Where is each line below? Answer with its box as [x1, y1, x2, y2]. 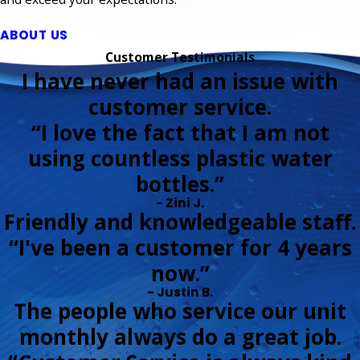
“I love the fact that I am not [31, 117, 329, 147]
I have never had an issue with [22, 66, 338, 96]
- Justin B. [147, 283, 213, 301]
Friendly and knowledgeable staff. [4, 207, 356, 236]
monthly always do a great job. [18, 321, 342, 351]
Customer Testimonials [105, 47, 255, 66]
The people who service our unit [14, 296, 346, 325]
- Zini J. [156, 194, 204, 211]
